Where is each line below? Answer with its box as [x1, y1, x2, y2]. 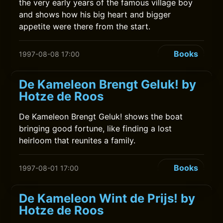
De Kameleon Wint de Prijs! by [19, 191, 196, 206]
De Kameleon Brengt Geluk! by [19, 77, 197, 92]
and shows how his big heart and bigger [19, 9, 171, 19]
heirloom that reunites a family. [19, 135, 136, 145]
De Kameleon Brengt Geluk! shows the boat [19, 111, 183, 121]
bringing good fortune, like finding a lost [19, 123, 172, 133]
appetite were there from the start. [19, 21, 151, 31]
